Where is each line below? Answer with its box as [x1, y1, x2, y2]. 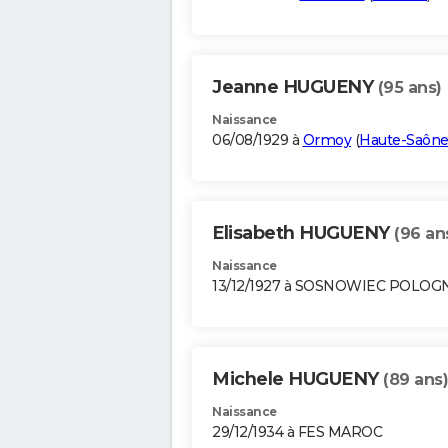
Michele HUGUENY [212, 368, 383, 391]
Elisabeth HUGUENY [212, 222, 394, 245]
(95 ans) [377, 78, 442, 98]
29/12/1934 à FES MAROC [212, 423, 382, 442]
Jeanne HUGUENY [212, 76, 378, 99]
